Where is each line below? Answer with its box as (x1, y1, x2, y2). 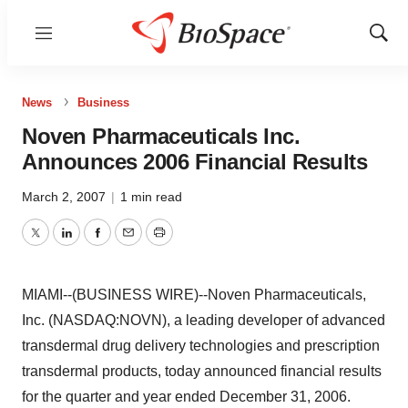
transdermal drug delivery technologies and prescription (22, 338, 380, 353)
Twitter (34, 235, 77, 251)
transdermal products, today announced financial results (22, 363, 382, 379)
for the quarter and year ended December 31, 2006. (22, 389, 351, 404)
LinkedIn (65, 235, 121, 251)
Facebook (96, 235, 161, 251)
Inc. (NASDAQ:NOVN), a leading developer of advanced (22, 312, 385, 328)
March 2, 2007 (22, 189, 109, 204)
